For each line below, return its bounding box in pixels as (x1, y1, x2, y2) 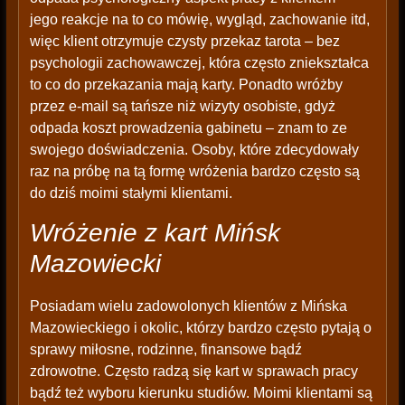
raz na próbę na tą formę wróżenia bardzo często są (29, 164, 360, 180)
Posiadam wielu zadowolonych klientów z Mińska (29, 298, 347, 315)
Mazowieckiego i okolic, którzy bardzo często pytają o (29, 320, 372, 336)
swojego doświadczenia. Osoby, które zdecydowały (29, 142, 359, 158)
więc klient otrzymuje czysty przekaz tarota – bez (29, 33, 340, 50)
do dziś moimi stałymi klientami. (29, 185, 232, 202)
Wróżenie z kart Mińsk (29, 219, 280, 248)
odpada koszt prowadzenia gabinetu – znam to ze (29, 120, 347, 137)
